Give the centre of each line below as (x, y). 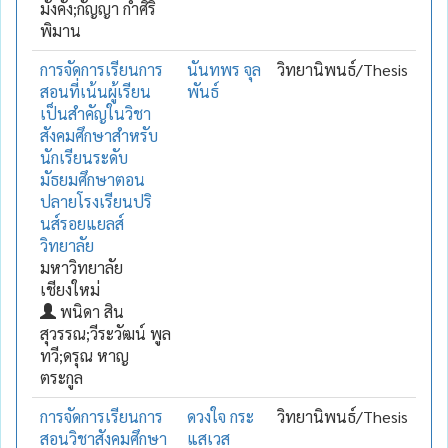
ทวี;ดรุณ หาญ (84, 355)
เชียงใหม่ (70, 289)
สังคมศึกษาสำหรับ (99, 135)
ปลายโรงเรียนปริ (96, 201)
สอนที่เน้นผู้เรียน (95, 91)
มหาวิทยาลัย (81, 267)
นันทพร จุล (224, 69)
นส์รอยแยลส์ (82, 223)
